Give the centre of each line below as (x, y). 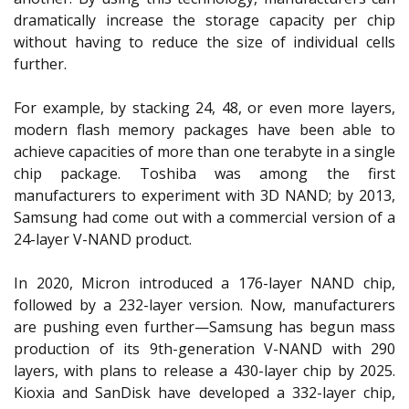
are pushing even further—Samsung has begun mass (204, 327)
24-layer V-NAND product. (105, 240)
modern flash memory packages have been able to (204, 130)
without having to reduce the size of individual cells (204, 42)
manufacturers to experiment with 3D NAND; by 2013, (204, 196)
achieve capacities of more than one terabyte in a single (204, 152)
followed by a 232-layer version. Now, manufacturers (204, 305)
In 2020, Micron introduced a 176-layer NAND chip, (204, 283)
